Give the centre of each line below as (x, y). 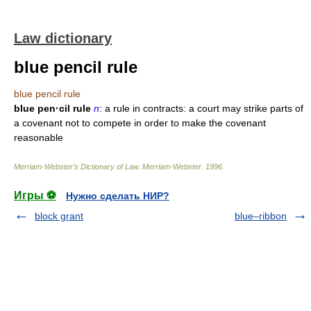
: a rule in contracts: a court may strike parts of (201, 108)
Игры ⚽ (35, 195)
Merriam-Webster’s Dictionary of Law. (78, 167)
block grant (59, 216)
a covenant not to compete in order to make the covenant (140, 123)
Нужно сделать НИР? (118, 196)
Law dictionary (63, 38)
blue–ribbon (261, 216)
